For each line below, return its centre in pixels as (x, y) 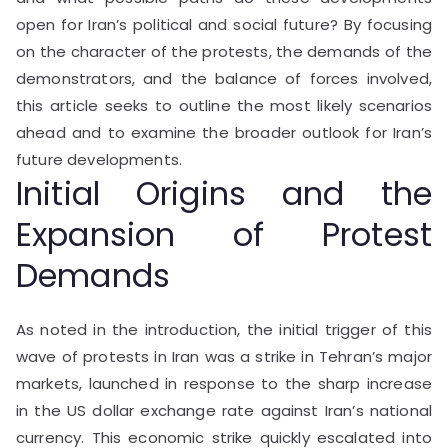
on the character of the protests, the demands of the (224, 51)
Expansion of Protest (224, 234)
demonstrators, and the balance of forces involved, (224, 78)
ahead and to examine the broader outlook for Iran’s (224, 132)
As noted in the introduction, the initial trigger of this (224, 329)
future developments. (99, 159)
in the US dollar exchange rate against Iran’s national (224, 410)
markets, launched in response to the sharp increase (224, 383)
